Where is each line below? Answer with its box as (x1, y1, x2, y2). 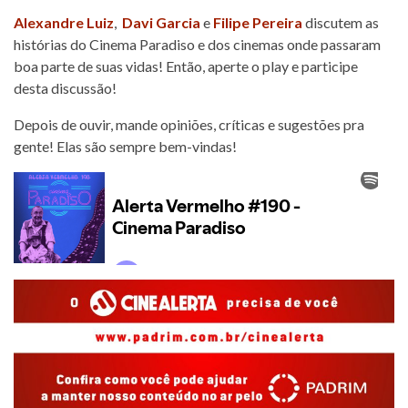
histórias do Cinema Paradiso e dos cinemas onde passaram (14, 36, 381, 53)
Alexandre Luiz (14, 14, 114, 31)
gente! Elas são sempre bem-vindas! (14, 138, 237, 155)
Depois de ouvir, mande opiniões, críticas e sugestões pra (14, 116, 364, 133)
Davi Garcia (122, 14, 200, 31)
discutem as (302, 14, 379, 31)
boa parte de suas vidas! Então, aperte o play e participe (14, 57, 358, 75)
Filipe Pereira (213, 14, 302, 31)
